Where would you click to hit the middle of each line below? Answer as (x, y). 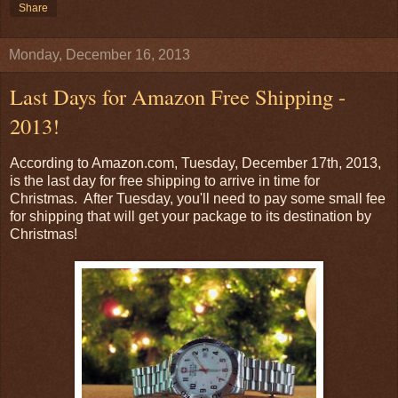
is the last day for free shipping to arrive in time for (165, 180)
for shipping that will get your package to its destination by (191, 216)
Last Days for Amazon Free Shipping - (178, 97)
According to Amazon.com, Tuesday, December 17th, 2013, (195, 163)
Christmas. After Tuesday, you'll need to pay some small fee (198, 198)
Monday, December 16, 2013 (99, 55)
